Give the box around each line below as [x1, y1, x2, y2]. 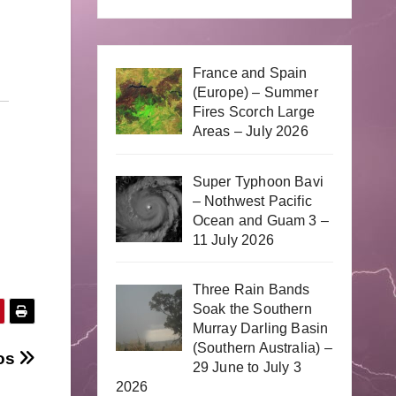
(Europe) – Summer [192, 84, 318, 100]
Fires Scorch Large [192, 103, 316, 119]
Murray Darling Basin [192, 321, 329, 337]
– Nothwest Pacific [192, 193, 313, 209]
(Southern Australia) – [192, 340, 332, 356]
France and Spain [192, 65, 308, 80]
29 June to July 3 [192, 360, 301, 376]
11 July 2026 [192, 232, 274, 247]
